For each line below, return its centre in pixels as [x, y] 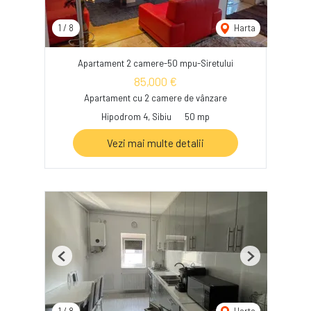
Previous [78, 261]
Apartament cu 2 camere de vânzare [155, 98]
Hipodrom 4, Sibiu [136, 117]
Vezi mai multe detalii [155, 143]
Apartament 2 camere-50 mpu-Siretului [155, 64]
